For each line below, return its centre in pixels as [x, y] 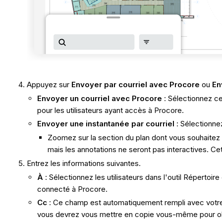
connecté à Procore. [73, 189]
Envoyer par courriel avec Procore [136, 84]
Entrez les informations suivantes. [84, 163]
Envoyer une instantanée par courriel [106, 124]
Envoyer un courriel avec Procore [100, 98]
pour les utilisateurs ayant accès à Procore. [111, 110]
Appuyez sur [49, 84]
